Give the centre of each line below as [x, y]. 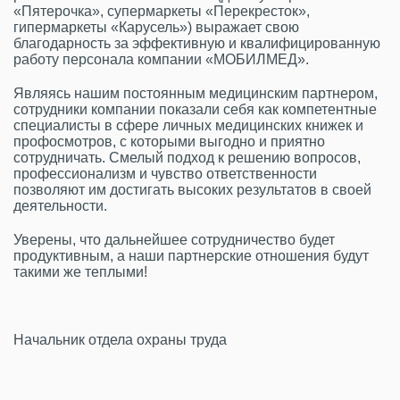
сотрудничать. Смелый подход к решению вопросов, [187, 158]
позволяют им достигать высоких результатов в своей [192, 190]
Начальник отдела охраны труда [120, 340]
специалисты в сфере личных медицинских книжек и [188, 125]
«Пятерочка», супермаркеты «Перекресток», [162, 11]
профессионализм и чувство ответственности [165, 174]
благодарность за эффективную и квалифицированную [197, 43]
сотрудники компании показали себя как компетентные [195, 109]
